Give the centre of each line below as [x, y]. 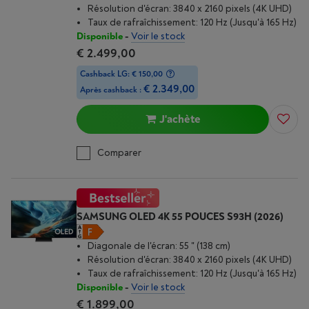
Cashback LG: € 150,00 [121, 74]
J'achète [180, 119]
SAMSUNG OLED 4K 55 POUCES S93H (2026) [180, 217]
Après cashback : [112, 90]
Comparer [119, 153]
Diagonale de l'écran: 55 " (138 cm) [159, 246]
